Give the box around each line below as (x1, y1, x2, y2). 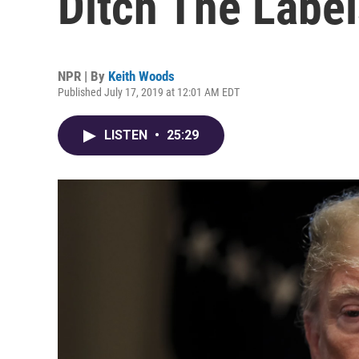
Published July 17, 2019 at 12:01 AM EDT (58, 86, 240, 99)
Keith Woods (108, 68, 175, 84)
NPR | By (58, 68, 108, 84)
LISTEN (104, 127, 151, 143)
